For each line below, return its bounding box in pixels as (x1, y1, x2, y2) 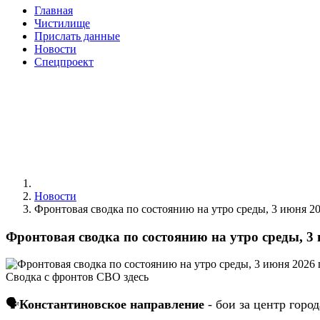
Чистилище (34, 17, 90, 29)
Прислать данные (34, 30, 120, 42)
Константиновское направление (19, 297, 204, 312)
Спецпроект (34, 56, 94, 68)
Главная (34, 4, 73, 16)
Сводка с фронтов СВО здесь (6, 271, 149, 284)
